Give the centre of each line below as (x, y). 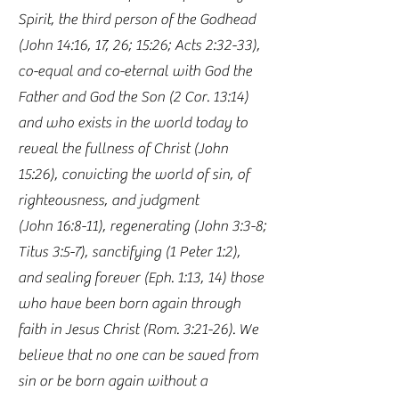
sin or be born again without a (113, 381)
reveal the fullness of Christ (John (123, 149)
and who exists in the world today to (133, 123)
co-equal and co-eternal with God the (135, 71)
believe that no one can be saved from (138, 355)
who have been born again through (129, 304)
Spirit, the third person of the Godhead (137, 20)
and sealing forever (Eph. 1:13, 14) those (141, 278)
